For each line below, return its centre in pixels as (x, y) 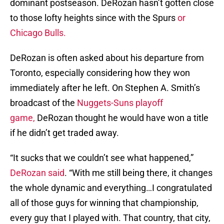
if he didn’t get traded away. (64, 133)
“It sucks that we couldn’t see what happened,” (102, 158)
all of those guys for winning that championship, (104, 203)
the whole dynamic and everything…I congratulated (111, 188)
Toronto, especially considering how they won (100, 73)
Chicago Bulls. (38, 33)
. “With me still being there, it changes (138, 173)
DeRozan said (37, 173)
